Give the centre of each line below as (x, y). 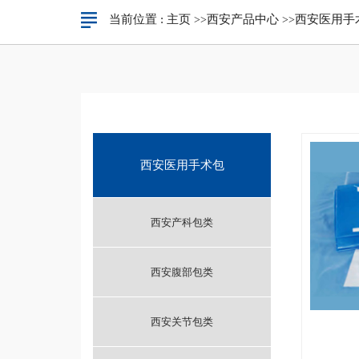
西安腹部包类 (182, 272)
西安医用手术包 (182, 165)
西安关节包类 (182, 322)
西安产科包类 (182, 222)
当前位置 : (137, 19)
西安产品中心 (242, 19)
